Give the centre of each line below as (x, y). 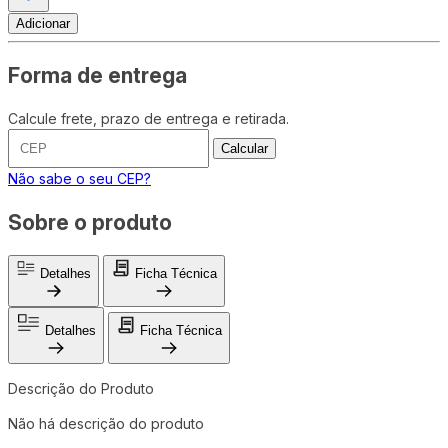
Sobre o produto (90, 222)
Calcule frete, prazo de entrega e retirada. (148, 119)
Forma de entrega (97, 75)
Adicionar (43, 23)
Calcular (244, 149)
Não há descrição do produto (106, 424)
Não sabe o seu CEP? (79, 179)
